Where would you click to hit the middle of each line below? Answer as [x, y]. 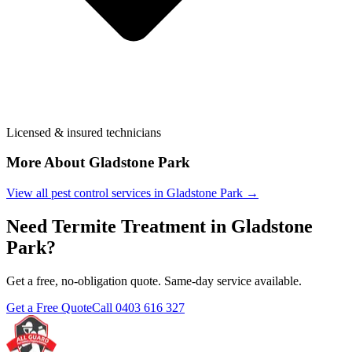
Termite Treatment [129, 226]
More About [48, 163]
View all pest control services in [86, 193]
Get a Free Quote [49, 307]
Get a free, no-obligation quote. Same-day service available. [154, 280]
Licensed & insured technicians [84, 132]
